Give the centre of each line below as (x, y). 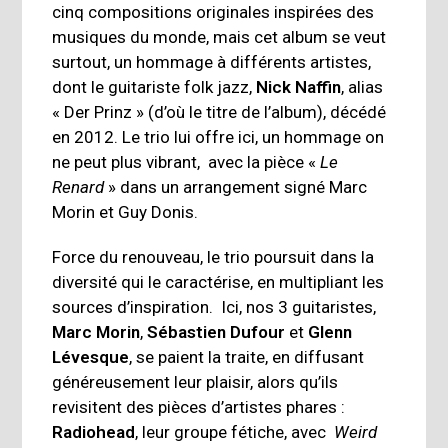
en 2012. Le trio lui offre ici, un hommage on (218, 137)
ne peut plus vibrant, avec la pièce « (186, 162)
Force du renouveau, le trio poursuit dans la (213, 257)
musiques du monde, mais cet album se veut (219, 37)
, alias (362, 87)
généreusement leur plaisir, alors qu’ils (195, 382)
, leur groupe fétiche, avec (235, 432)
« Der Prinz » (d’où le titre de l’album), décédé (219, 112)
